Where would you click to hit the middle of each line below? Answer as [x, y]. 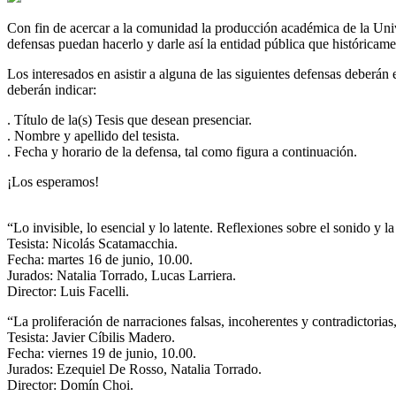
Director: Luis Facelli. [68, 291]
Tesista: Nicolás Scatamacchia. [92, 243]
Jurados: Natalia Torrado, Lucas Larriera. [122, 275]
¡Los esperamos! [53, 181]
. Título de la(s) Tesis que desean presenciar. [129, 119]
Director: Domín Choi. [70, 385]
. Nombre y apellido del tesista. [93, 135]
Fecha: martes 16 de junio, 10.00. [100, 259]
